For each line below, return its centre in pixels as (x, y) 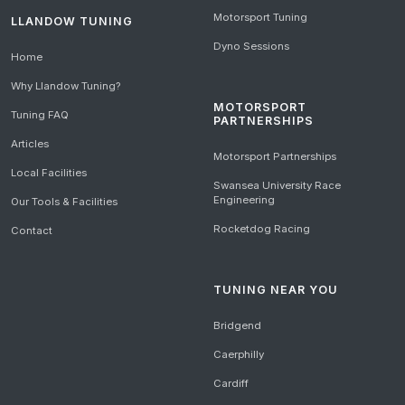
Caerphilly (239, 355)
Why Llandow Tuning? (66, 85)
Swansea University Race (277, 186)
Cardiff (231, 384)
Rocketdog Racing (262, 229)
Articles (30, 143)
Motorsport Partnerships (275, 157)
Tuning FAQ (40, 114)
